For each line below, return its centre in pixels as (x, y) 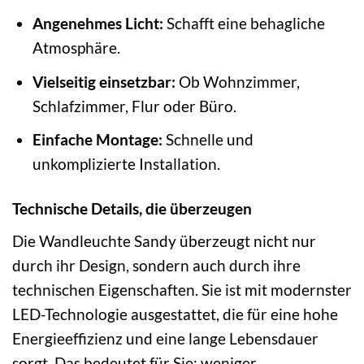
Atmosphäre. (76, 48)
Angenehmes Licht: (97, 24)
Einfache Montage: (97, 140)
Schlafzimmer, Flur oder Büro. (134, 106)
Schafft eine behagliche (244, 24)
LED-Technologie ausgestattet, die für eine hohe (175, 314)
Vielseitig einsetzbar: (104, 81)
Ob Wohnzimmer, (237, 81)
